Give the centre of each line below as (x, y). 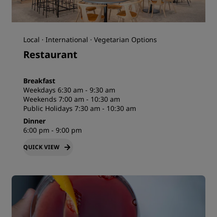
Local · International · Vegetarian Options (90, 40)
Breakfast (39, 81)
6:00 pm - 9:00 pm (53, 130)
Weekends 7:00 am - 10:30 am (72, 99)
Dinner (34, 121)
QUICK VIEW (41, 147)
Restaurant (50, 55)
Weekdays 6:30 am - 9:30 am (69, 90)
